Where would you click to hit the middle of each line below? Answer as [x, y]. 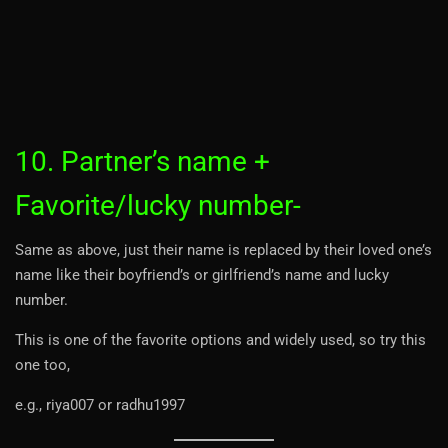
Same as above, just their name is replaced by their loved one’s [223, 249]
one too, [42, 364]
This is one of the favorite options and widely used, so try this [220, 339]
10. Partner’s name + [142, 161]
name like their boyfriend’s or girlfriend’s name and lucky [202, 274]
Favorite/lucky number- [158, 205]
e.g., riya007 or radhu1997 [100, 404]
